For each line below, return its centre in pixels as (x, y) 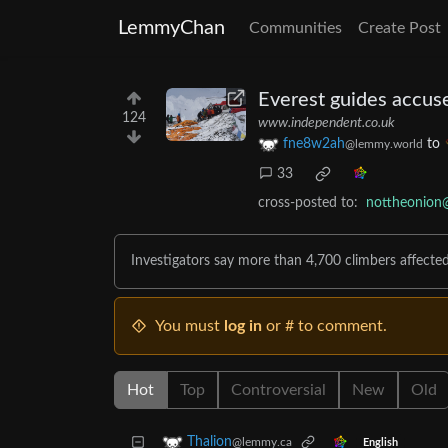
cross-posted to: (308, 203)
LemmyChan (171, 28)
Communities (295, 28)
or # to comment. (324, 326)
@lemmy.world (384, 144)
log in (243, 326)
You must (189, 326)
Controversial (278, 390)
